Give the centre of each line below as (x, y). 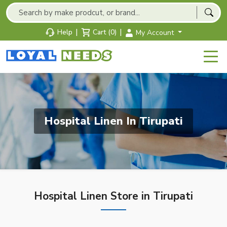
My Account (156, 32)
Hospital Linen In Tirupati (113, 121)
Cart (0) (105, 32)
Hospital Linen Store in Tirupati (113, 196)
